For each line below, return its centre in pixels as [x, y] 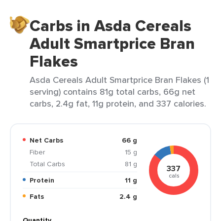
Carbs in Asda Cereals [110, 26]
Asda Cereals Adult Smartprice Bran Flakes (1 [119, 80]
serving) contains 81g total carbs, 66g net [112, 92]
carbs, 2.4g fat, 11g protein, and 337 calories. [118, 103]
